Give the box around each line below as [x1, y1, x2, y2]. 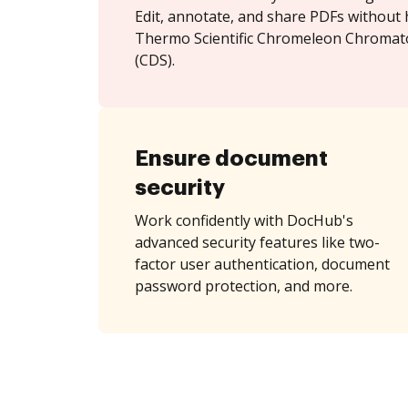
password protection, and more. [135, 276, 352, 296]
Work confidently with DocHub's [135, 210, 353, 230]
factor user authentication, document [135, 254, 390, 274]
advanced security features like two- [135, 232, 380, 252]
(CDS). [135, 50, 175, 70]
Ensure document [135, 148, 328, 169]
